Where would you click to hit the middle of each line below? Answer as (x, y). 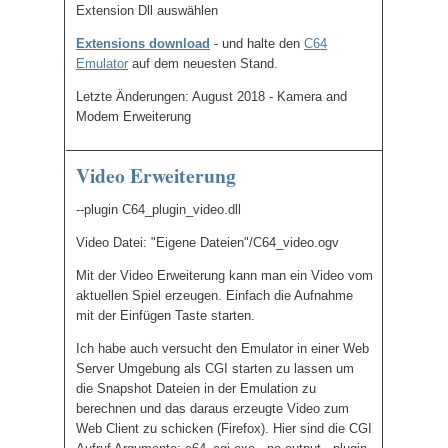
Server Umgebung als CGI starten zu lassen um (215, 368)
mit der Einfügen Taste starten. (165, 315)
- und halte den (257, 43)
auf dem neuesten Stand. (203, 63)
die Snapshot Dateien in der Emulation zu (196, 388)
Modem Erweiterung (133, 116)
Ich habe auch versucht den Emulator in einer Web (222, 348)
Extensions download (143, 43)
